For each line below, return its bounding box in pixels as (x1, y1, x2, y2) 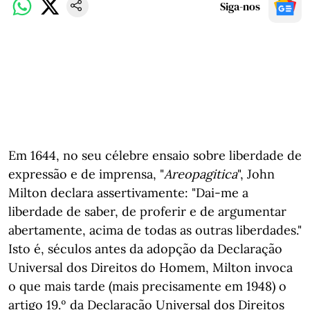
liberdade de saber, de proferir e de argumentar (8, 203, 286, 219)
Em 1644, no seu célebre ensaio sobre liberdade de (8, 147, 302, 163)
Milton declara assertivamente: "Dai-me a (8, 185, 248, 201)
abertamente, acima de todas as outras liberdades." (8, 222, 302, 238)
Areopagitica (164, 166, 237, 182)
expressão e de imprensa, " (8, 166, 164, 182)
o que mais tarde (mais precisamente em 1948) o (8, 278, 286, 294)
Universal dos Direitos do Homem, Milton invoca (8, 259, 293, 275)
